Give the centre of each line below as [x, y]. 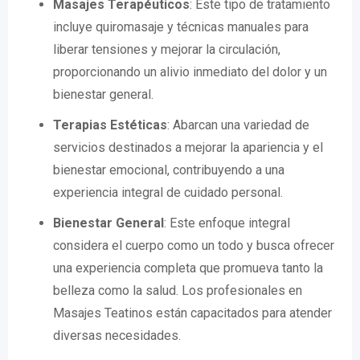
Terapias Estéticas [110, 125]
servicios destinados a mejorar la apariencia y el [188, 147]
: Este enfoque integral [227, 223]
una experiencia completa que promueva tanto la [188, 268]
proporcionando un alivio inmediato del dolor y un [190, 72]
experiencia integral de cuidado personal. [168, 192]
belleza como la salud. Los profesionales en [178, 290]
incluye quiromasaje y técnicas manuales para [181, 27]
